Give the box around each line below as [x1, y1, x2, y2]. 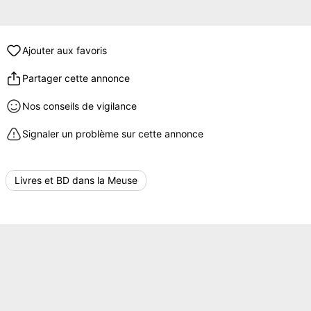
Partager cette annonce [22, 72, 130, 84]
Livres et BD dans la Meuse [15, 174, 137, 186]
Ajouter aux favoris [22, 44, 107, 56]
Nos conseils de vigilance [22, 100, 137, 112]
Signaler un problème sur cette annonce [22, 128, 203, 140]
